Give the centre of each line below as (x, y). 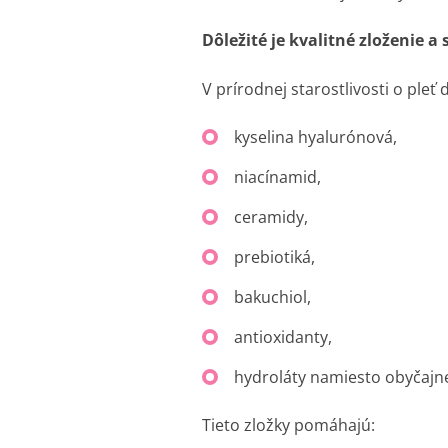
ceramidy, (271, 216)
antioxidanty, (283, 336)
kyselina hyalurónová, (315, 136)
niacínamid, (277, 176)
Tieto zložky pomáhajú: (288, 424)
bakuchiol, (272, 296)
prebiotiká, (274, 256)
